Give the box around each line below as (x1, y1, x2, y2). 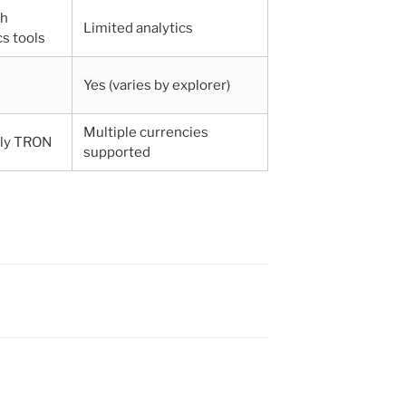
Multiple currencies (83, 123, 208, 140)
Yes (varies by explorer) (83, 76, 230, 93)
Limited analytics (83, 19, 193, 36)
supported (83, 143, 150, 160)
